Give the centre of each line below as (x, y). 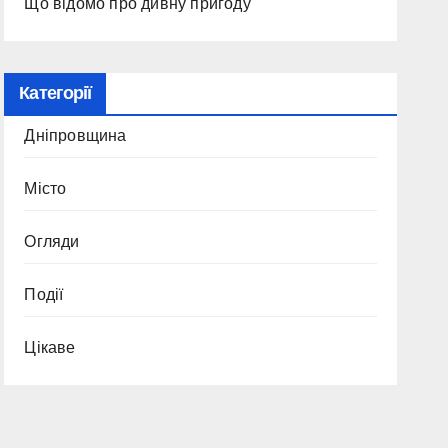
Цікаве (50, 347)
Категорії (55, 93)
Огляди (52, 241)
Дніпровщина (75, 135)
